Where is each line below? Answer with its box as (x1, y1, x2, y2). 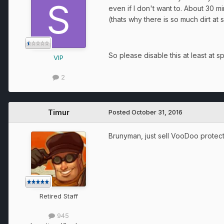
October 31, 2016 (131, 108, 182, 116)
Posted (108, 108, 131, 116)
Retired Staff (39, 191, 78, 200)
